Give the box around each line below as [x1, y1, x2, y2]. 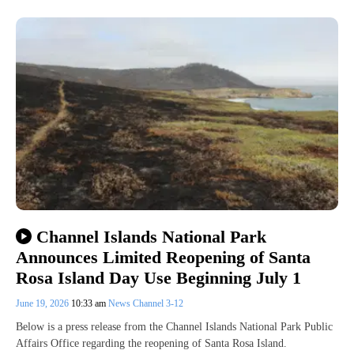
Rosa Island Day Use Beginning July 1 [16, 268, 306, 288]
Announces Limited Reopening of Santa [16, 247, 311, 267]
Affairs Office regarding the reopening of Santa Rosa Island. [16, 337, 287, 350]
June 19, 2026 [16, 298, 71, 310]
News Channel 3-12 [108, 298, 183, 310]
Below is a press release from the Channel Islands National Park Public [16, 321, 333, 333]
